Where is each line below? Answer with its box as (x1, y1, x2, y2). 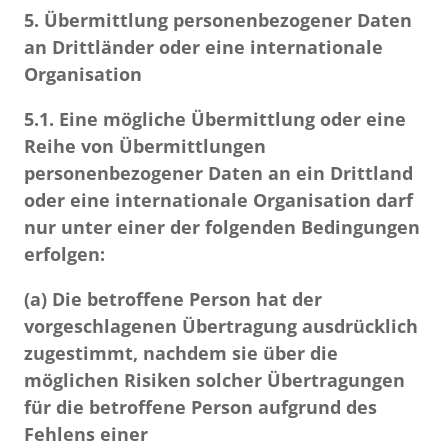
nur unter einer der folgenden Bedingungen (24, 215, 420, 239)
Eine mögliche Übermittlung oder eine (54, 107, 406, 131)
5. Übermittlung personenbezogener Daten (24, 8, 412, 32)
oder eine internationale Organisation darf (24, 188, 413, 212)
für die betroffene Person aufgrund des (24, 395, 377, 419)
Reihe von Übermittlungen (24, 134, 266, 158)
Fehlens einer (24, 422, 148, 446)
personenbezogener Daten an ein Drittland (24, 161, 413, 185)
